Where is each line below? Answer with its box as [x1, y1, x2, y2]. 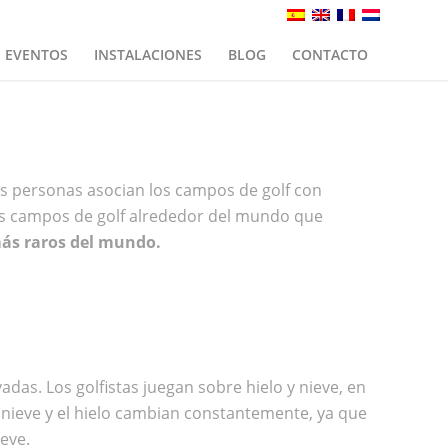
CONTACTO [292, 45, 368, 64]
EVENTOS [5, 45, 68, 64]
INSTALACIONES [94, 45, 202, 64]
